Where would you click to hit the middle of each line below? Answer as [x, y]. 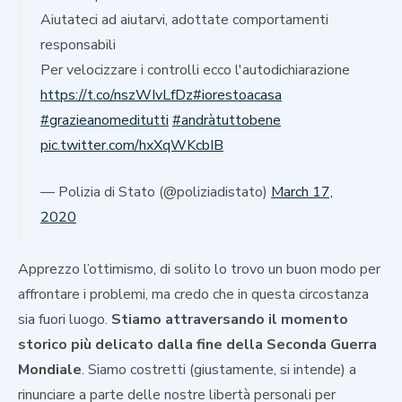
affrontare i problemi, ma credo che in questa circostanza [193, 294]
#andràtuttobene [227, 120]
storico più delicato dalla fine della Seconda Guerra [197, 344]
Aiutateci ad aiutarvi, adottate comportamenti [184, 19]
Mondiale [50, 369]
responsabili [78, 44]
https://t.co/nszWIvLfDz [117, 95]
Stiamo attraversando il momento [230, 319]
